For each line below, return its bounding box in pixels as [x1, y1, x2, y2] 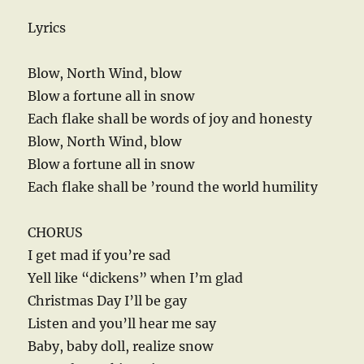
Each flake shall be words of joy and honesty [28, 110, 313, 127]
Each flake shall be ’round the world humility [28, 178, 318, 195]
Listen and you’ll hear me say [28, 314, 217, 331]
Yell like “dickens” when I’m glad [28, 269, 244, 286]
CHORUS [28, 223, 84, 240]
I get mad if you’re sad [28, 246, 171, 263]
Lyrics [28, 19, 67, 36]
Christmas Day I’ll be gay [28, 292, 188, 309]
